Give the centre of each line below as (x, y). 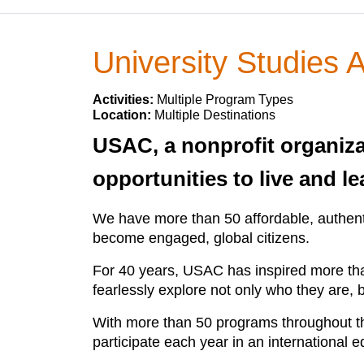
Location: (123, 115)
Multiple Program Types (225, 100)
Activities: (125, 100)
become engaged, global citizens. (201, 238)
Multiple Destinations (215, 115)
